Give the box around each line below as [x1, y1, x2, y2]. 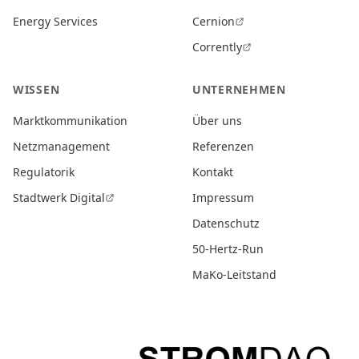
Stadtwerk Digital [13, 190, 105, 205]
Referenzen [192, 139, 254, 154]
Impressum [192, 190, 254, 205]
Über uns [192, 113, 242, 128]
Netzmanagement [13, 139, 110, 154]
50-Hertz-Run [192, 241, 264, 256]
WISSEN [13, 82, 60, 97]
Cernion [192, 14, 235, 29]
